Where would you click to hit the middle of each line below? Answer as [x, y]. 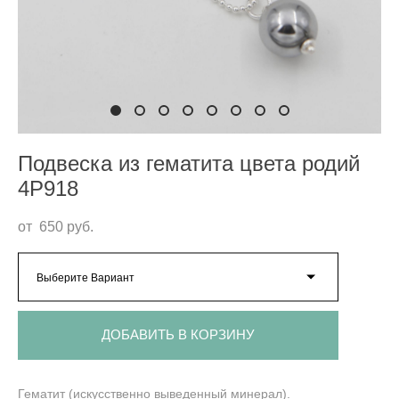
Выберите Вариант [85, 277]
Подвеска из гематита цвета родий [189, 163]
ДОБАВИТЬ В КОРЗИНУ [178, 335]
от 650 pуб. [56, 226]
